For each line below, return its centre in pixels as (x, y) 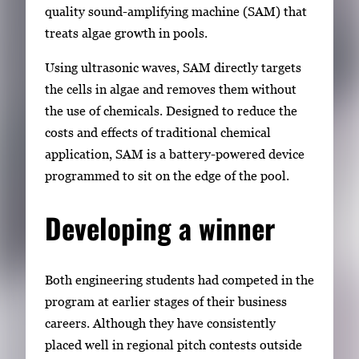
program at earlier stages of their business (166, 302)
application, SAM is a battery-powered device (175, 154)
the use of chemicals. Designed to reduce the (171, 111)
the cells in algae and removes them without (171, 89)
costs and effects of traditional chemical (158, 133)
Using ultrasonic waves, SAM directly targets (173, 68)
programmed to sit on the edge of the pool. (167, 176)
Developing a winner (160, 228)
